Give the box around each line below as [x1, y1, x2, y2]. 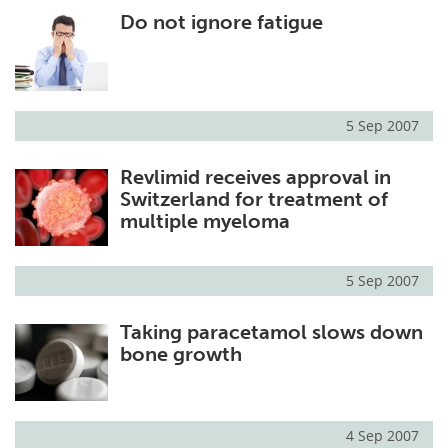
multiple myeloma [119, 209, 290, 234]
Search [86, 74, 137, 95]
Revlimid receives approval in [119, 165, 391, 190]
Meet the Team [54, 28, 169, 49]
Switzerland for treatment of [119, 187, 388, 212]
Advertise [299, 28, 372, 49]
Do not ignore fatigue [119, 10, 323, 35]
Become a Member [265, 74, 406, 95]
